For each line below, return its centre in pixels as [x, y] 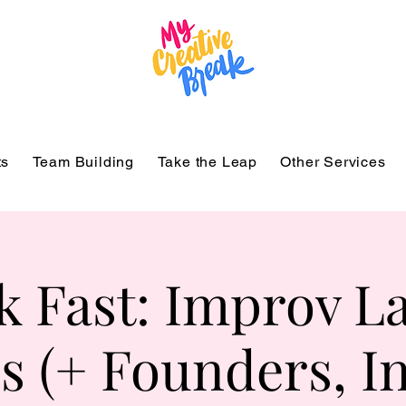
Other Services [333, 162]
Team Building [83, 162]
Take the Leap [207, 162]
